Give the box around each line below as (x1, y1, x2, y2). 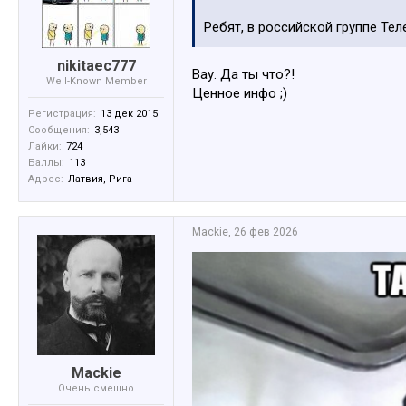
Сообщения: (28, 124, 90, 137)
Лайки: (28, 140, 62, 153)
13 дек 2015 (101, 108, 158, 121)
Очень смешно (58, 382, 134, 395)
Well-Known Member (45, 75, 147, 88)
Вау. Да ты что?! (192, 66, 295, 83)
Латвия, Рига (68, 173, 132, 186)
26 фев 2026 (234, 226, 298, 239)
